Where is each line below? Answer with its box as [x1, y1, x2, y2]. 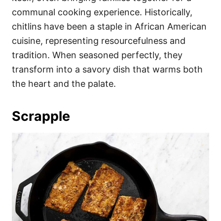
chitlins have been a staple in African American [12, 21, 207, 32]
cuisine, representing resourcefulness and [12, 35, 185, 46]
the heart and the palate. [12, 78, 116, 89]
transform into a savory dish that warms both [12, 64, 203, 74]
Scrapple [12, 108, 70, 124]
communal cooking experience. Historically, [12, 6, 192, 17]
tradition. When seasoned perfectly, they [12, 49, 183, 60]
